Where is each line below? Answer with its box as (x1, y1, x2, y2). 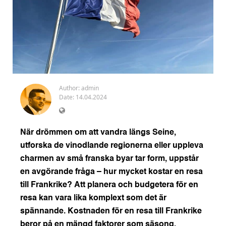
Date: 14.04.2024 (59, 92, 107, 101)
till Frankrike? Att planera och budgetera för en (20, 181, 198, 189)
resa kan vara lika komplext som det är (20, 194, 166, 202)
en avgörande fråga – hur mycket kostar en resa (20, 167, 203, 176)
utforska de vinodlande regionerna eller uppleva (20, 141, 203, 150)
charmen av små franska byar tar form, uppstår (20, 154, 199, 163)
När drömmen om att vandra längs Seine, (20, 128, 176, 137)
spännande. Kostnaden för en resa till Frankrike (20, 207, 202, 215)
